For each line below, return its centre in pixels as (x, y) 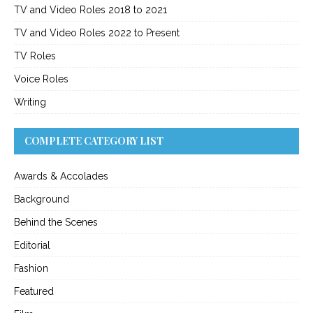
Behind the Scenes (56, 223)
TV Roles (35, 56)
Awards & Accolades (61, 176)
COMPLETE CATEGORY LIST (94, 141)
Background (42, 199)
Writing (30, 102)
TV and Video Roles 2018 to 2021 (90, 10)
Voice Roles (41, 79)
